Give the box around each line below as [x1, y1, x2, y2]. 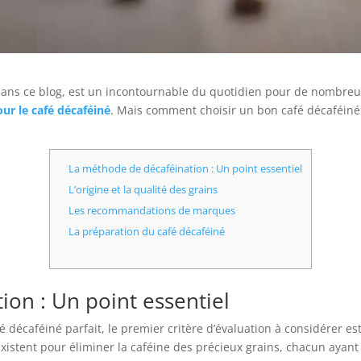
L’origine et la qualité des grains [68, 181, 218, 197]
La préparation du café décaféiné [68, 223, 226, 239]
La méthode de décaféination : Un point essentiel [68, 160, 303, 176]
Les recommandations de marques [68, 202, 236, 218]
